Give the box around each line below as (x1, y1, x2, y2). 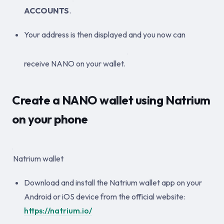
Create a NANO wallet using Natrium (12, 92, 210, 107)
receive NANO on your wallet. (24, 58, 127, 68)
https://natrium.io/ (24, 205, 92, 215)
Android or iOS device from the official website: (24, 191, 185, 201)
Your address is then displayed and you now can (24, 29, 185, 39)
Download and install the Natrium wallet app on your (24, 177, 202, 187)
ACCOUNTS (24, 5, 69, 15)
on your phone (12, 111, 88, 126)
